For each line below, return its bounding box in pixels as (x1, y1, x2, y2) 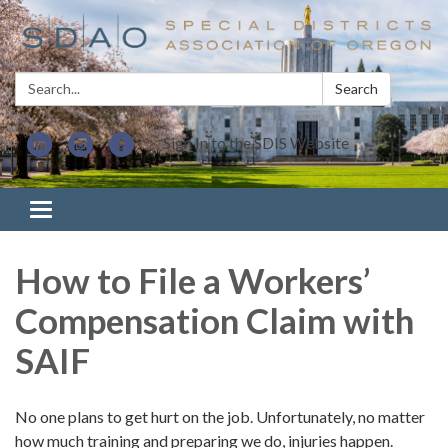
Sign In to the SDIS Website (163, 132, 349, 152)
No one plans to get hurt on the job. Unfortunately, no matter (15, 407, 425, 427)
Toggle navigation (40, 201, 163, 221)
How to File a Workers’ (15, 259, 370, 302)
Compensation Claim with (15, 299, 414, 342)
